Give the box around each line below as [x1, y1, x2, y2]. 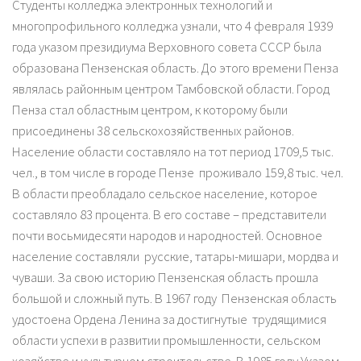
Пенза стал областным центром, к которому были [12, 102, 288, 119]
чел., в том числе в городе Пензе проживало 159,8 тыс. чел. [12, 164, 343, 182]
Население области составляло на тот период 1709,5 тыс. [12, 143, 334, 161]
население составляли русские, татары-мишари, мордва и [12, 248, 338, 266]
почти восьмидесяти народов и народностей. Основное [12, 227, 322, 245]
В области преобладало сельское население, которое [12, 185, 317, 203]
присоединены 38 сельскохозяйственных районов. [12, 122, 294, 140]
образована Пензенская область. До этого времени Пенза [12, 60, 338, 77]
